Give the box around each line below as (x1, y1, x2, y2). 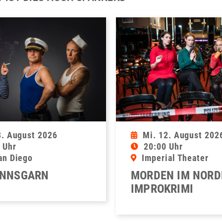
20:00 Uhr (143, 141, 183, 152)
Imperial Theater (141, 153, 209, 164)
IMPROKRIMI (131, 182, 193, 196)
